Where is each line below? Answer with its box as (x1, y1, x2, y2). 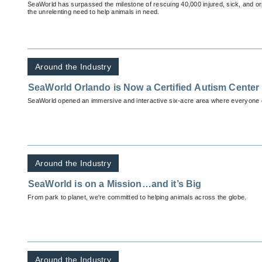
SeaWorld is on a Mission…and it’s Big (28, 179, 202, 189)
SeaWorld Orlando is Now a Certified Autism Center (28, 82, 260, 93)
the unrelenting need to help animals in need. (27, 8, 160, 16)
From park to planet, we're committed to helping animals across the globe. (27, 194, 247, 201)
